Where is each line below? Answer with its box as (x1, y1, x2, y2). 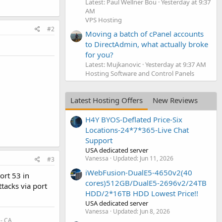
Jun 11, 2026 (140, 154, 173, 163)
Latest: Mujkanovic (85, 59, 141, 69)
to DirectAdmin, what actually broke (85, 39, 208, 49)
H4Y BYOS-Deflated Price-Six (85, 114, 182, 125)
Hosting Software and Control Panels (85, 68, 194, 78)
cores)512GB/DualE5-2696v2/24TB (85, 177, 207, 188)
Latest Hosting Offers (70, 95, 143, 105)
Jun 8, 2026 (140, 207, 170, 216)
